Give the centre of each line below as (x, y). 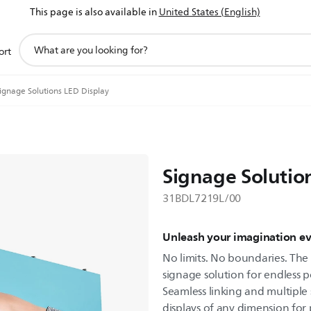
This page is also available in (93, 12)
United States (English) (209, 12)
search (33, 55)
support (36, 40)
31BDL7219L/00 (202, 199)
